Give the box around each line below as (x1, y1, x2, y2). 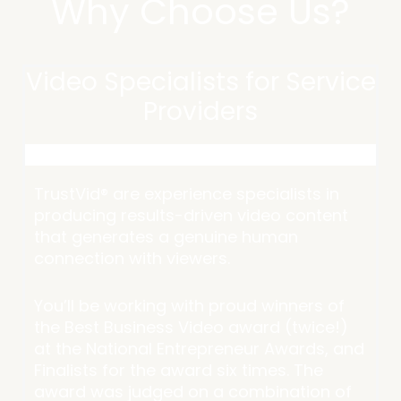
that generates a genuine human (34, 225, 298, 248)
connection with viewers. (34, 246, 230, 269)
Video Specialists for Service (25, 64, 376, 99)
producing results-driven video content (34, 203, 348, 226)
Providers (143, 93, 258, 129)
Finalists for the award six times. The (34, 358, 323, 381)
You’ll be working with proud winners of (34, 294, 345, 317)
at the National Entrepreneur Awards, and (34, 337, 364, 360)
